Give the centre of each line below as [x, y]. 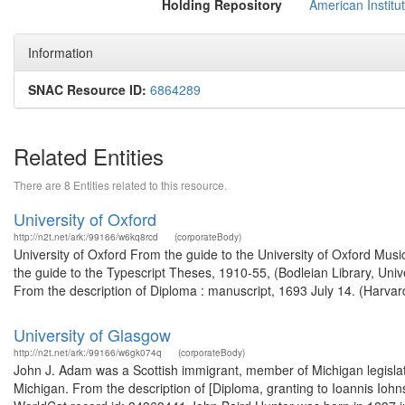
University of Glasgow [92, 334]
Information [61, 52]
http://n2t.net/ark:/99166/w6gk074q [88, 353]
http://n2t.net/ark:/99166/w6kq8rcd [86, 237]
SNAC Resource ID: [87, 89]
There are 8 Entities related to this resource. [120, 185]
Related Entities [89, 156]
